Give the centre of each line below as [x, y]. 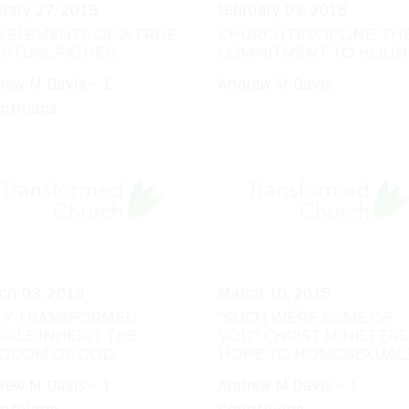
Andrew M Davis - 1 [288, 386]
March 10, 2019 [274, 293]
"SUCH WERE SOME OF [305, 318]
